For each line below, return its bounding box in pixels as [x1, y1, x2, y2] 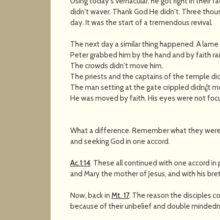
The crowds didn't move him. [70, 61, 164, 70]
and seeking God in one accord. [70, 137, 170, 146]
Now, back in [70, 191, 112, 200]
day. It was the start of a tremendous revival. [70, 18, 213, 27]
